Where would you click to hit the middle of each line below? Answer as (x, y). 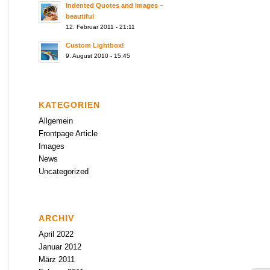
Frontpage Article (68, 133)
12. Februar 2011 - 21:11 (100, 27)
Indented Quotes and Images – (114, 5)
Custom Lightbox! (95, 45)
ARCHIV (56, 218)
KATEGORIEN (69, 105)
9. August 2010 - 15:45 (98, 56)
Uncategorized (63, 171)
